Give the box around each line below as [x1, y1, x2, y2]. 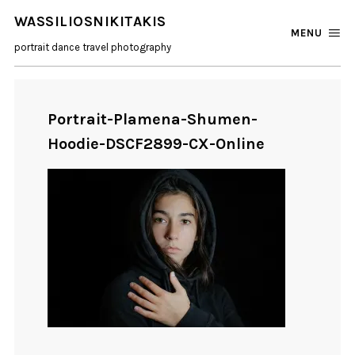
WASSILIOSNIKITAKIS [13, 13, 166, 31]
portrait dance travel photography [13, 40, 171, 53]
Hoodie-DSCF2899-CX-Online [48, 135, 265, 154]
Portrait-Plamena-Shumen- [48, 110, 258, 129]
